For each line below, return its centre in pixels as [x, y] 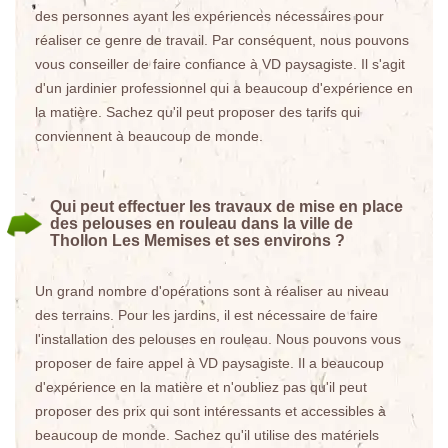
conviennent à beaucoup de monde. [149, 136]
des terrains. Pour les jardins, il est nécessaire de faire [206, 315]
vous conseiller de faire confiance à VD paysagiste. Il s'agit [220, 64]
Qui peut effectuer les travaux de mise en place [226, 206]
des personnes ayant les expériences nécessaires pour [209, 16]
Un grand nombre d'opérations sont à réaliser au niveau [212, 291]
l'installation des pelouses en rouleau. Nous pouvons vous [218, 339]
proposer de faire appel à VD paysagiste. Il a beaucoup [209, 363]
